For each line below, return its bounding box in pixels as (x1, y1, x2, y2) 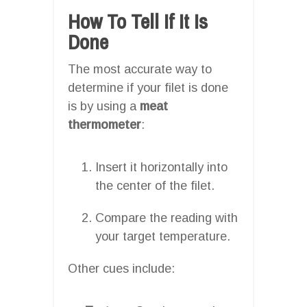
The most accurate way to (68, 62, 212, 76)
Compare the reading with (95, 210, 238, 225)
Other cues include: (68, 261, 175, 275)
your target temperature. (95, 229, 230, 243)
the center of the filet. (95, 178, 214, 193)
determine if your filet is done (68, 80, 228, 95)
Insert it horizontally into (95, 160, 228, 174)
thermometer (68, 117, 141, 132)
